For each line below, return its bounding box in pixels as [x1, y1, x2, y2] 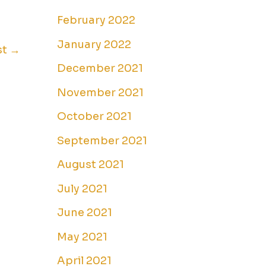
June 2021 [57, 206, 112, 220]
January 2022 [57, 37, 131, 51]
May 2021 [57, 230, 107, 243]
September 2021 [57, 134, 147, 147]
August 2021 [57, 158, 124, 172]
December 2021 [57, 62, 143, 75]
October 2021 [57, 110, 132, 123]
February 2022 [57, 14, 135, 27]
